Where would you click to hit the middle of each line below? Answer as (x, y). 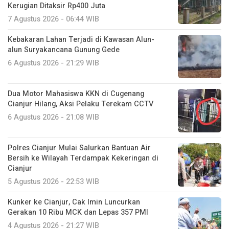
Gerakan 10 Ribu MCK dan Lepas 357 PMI (78, 212)
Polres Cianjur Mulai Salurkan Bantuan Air (79, 148)
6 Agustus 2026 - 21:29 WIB (53, 63)
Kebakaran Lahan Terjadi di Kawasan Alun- (81, 39)
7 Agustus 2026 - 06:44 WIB (53, 19)
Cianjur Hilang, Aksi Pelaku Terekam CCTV (81, 104)
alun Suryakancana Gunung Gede (64, 50)
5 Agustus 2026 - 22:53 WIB (53, 181)
